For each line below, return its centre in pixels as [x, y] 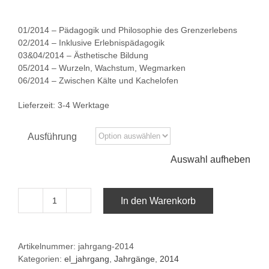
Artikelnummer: [48, 246]
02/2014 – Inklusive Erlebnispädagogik [91, 43]
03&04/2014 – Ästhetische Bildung [83, 56]
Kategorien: [41, 259]
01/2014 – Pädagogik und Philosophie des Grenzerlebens [128, 30]
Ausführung [52, 137]
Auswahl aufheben [210, 160]
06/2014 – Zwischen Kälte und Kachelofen [98, 81]
